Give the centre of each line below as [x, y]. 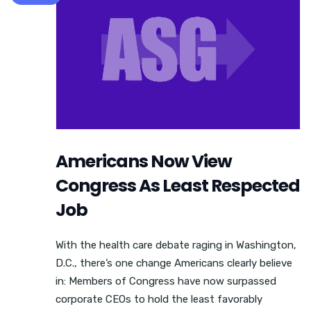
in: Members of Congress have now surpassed [166, 281]
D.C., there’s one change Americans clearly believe [174, 263]
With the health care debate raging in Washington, [176, 245]
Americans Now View [144, 162]
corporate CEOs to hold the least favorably [159, 300]
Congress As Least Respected [178, 186]
